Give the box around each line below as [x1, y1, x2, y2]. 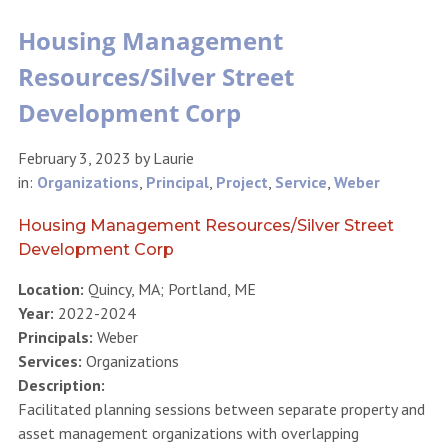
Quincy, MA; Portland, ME [83, 278, 256, 299]
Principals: [17, 326, 93, 347]
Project [215, 171, 268, 192]
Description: [17, 374, 105, 395]
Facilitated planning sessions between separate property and [17, 398, 425, 419]
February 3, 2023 [17, 147, 131, 168]
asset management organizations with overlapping [17, 422, 359, 443]
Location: [17, 278, 84, 299]
